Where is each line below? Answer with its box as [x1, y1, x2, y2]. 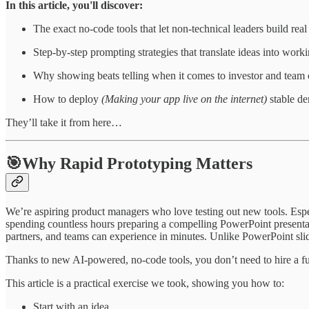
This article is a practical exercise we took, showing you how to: [6, 277, 284, 290]
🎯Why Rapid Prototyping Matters [6, 154, 252, 173]
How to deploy [33, 92, 101, 105]
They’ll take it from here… [6, 116, 122, 128]
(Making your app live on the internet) [101, 92, 267, 105]
